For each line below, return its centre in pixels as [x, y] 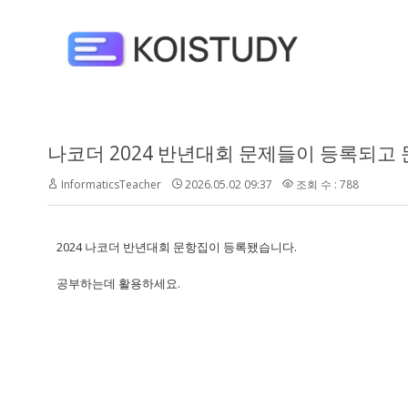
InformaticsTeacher [111, 184]
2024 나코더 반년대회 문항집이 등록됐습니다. [177, 247]
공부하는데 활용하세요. [118, 283]
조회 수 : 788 [326, 184]
